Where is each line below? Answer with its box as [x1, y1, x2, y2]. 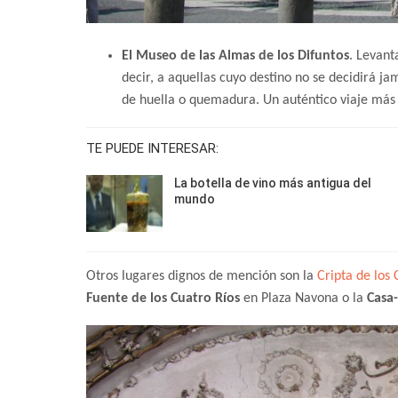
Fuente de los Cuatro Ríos [86, 291, 240, 306]
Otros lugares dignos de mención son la [86, 268, 317, 283]
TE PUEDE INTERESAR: [86, 140, 219, 157]
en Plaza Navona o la [240, 291, 367, 306]
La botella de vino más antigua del [174, 176, 371, 191]
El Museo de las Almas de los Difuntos [122, 49, 349, 64]
